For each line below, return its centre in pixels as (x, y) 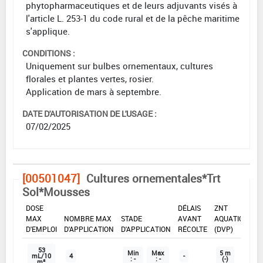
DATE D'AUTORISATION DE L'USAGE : (90, 114)
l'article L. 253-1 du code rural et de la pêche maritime (133, 18)
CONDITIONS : (49, 53)
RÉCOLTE (193, 229)
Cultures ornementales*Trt (154, 179)
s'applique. (48, 31)
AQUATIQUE (233, 219)
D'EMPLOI (41, 229)
